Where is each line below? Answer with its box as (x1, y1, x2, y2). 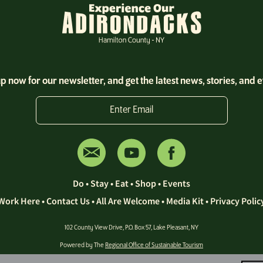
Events (163, 177, 190, 190)
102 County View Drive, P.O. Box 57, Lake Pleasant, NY (65, 224, 198, 232)
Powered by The (60, 242, 105, 249)
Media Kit (166, 195, 204, 207)
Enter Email (110, 104, 153, 116)
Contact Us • (46, 195, 96, 207)
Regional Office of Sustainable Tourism (105, 242, 203, 249)
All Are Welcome (96, 195, 160, 207)
